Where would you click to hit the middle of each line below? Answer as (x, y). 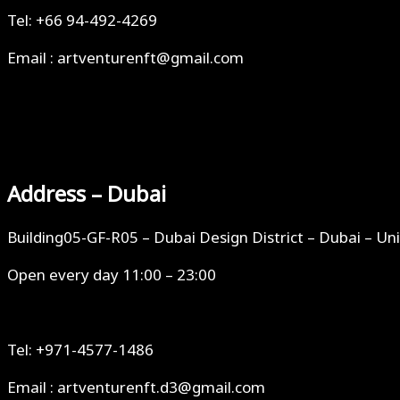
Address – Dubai (87, 195)
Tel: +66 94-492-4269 (82, 21)
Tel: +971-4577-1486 (80, 350)
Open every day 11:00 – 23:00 (112, 275)
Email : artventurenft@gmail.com (125, 58)
